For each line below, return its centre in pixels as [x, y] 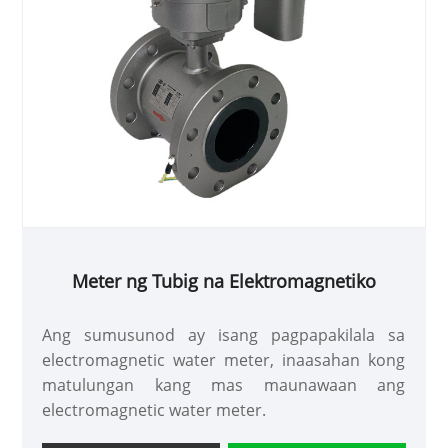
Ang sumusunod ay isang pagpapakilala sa [224, 334]
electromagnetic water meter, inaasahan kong [224, 359]
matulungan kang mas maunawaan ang [224, 384]
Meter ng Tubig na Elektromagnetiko [224, 280]
